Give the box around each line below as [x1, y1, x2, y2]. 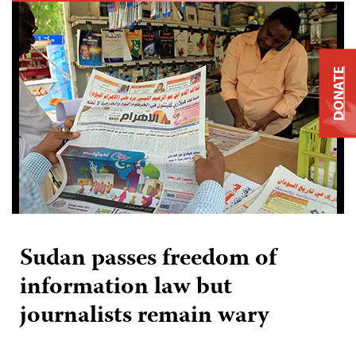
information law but [20, 268, 232, 308]
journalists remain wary [20, 296, 269, 336]
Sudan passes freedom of [20, 239, 277, 279]
